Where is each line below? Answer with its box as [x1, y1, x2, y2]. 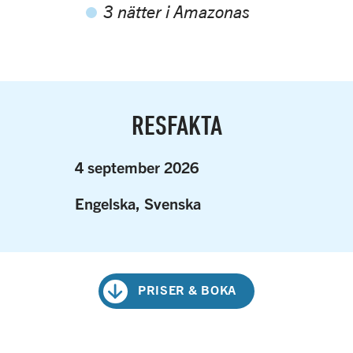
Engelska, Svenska [74, 194, 201, 214]
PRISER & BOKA [138, 281, 236, 298]
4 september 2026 [74, 157, 199, 176]
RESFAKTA [131, 108, 222, 140]
